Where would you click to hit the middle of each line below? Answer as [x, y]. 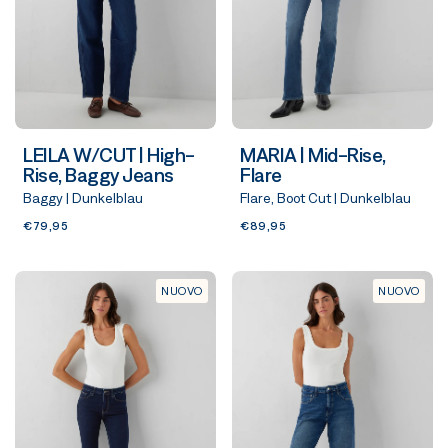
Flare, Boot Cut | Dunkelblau [325, 198]
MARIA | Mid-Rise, [313, 155]
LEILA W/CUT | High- [109, 155]
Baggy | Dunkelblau [83, 198]
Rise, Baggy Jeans [98, 175]
